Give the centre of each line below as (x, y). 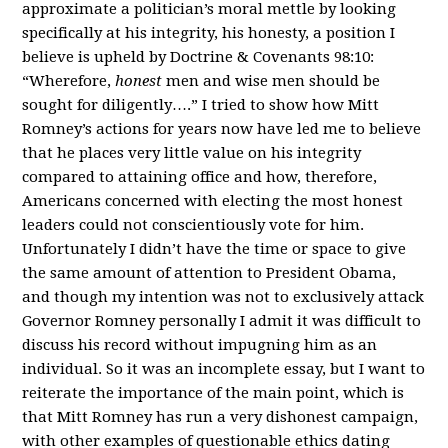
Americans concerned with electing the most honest (213, 200)
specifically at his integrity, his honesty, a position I (209, 32)
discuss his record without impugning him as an (200, 344)
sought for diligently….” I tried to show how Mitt (201, 104)
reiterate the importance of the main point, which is (213, 392)
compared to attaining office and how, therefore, (200, 176)
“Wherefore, (69, 80)
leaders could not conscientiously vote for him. (193, 224)
